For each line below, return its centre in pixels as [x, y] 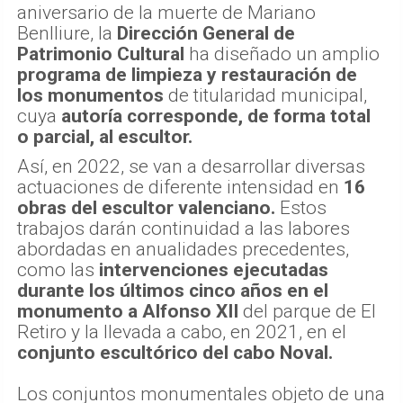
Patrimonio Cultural [101, 54]
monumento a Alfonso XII [128, 311]
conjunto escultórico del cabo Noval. [175, 352]
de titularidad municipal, [265, 95]
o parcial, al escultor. [105, 136]
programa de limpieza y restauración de [187, 74]
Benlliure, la [67, 33]
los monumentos [90, 95]
